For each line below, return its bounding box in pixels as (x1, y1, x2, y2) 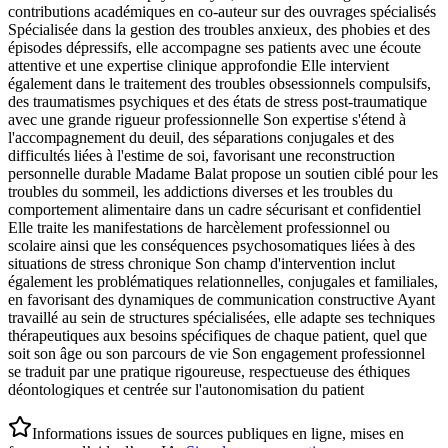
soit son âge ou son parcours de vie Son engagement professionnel (8, 345, 425, 363)
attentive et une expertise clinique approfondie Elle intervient (8, 57, 389, 75)
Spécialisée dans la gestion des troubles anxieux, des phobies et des (8, 21, 430, 39)
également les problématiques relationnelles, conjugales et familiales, (8, 273, 438, 291)
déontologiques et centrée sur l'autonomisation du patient (8, 381, 364, 399)
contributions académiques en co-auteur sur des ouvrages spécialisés (8, 3, 436, 21)
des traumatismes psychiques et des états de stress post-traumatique (8, 93, 427, 111)
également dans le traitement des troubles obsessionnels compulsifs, (8, 75, 431, 93)
